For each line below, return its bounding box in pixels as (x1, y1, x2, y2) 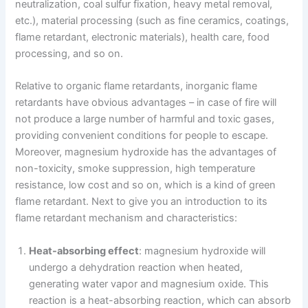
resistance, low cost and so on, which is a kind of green (15, 179, 276, 192)
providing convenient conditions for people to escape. (15, 129, 269, 142)
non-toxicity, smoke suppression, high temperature (15, 162, 256, 175)
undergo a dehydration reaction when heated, (29, 261, 243, 274)
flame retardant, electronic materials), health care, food (15, 30, 270, 43)
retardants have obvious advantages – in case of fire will (15, 96, 277, 109)
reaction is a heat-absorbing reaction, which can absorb (29, 294, 291, 307)
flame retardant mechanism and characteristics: (15, 212, 238, 225)
